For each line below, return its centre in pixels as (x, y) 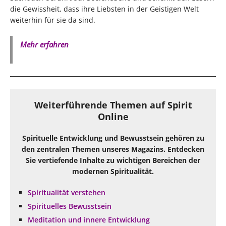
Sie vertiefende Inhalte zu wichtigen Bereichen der (113, 160)
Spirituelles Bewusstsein (70, 206)
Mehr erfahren (44, 45)
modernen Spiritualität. (113, 172)
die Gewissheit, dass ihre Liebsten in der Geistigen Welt (104, 9)
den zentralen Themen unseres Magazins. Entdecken (113, 149)
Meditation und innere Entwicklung (89, 220)
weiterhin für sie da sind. (53, 20)
